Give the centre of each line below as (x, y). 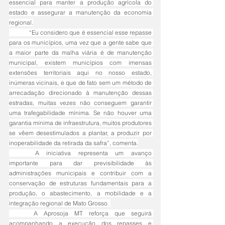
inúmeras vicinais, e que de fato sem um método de (80, 83)
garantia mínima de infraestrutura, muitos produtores (80, 123)
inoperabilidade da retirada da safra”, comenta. (74, 143)
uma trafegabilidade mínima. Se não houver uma (80, 113)
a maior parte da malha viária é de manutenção (80, 53)
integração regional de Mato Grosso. (60, 203)
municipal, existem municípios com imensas (80, 63)
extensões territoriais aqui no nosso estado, (80, 73)
